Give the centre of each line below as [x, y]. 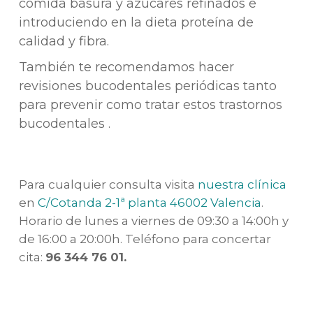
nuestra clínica [242, 184]
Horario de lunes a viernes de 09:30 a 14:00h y [153, 220]
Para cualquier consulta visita [108, 184]
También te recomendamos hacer [126, 67]
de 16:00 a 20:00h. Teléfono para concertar [145, 239]
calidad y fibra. [64, 41]
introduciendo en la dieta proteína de [136, 22]
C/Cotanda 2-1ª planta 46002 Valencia [149, 202]
